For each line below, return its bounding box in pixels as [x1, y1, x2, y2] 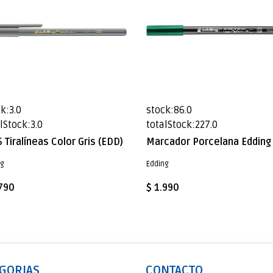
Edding [146, 159, 169, 169]
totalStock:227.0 [146, 119, 218, 131]
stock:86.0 [146, 104, 192, 116]
